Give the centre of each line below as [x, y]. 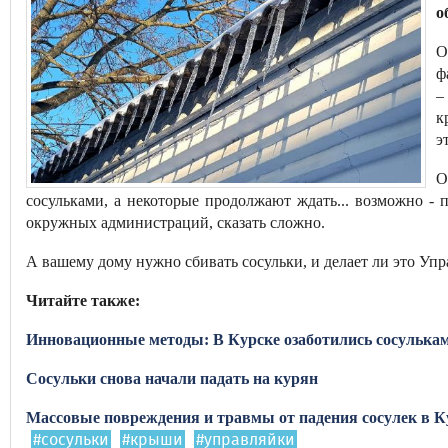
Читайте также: [83, 300]
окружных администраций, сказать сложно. [175, 222]
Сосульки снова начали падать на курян [172, 378]
